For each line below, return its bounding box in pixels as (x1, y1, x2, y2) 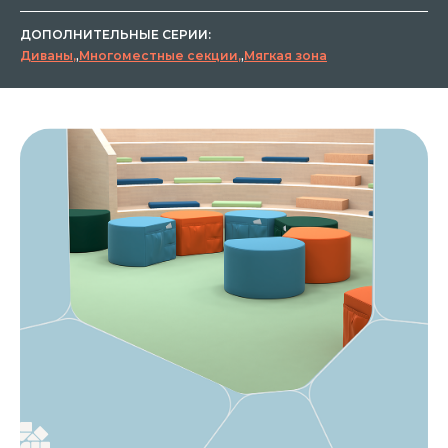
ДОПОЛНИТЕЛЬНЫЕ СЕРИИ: (20, 27, 211, 43)
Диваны (20, 48, 73, 64)
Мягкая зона (244, 48, 327, 64)
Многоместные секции (79, 48, 238, 64)
